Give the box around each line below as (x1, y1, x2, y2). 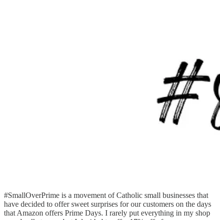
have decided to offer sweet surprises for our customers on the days (4, 199, 211, 208)
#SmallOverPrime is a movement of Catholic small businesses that (4, 191, 208, 199)
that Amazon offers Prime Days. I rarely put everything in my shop (4, 208, 210, 217)
